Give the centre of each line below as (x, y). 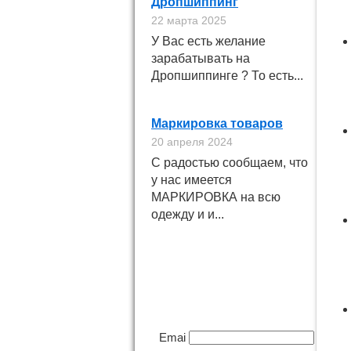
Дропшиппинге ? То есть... (227, 76)
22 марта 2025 (189, 20)
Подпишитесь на (230, 269)
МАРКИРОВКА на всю (216, 197)
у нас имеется (192, 180)
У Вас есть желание (208, 41)
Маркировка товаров (217, 123)
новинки (230, 290)
